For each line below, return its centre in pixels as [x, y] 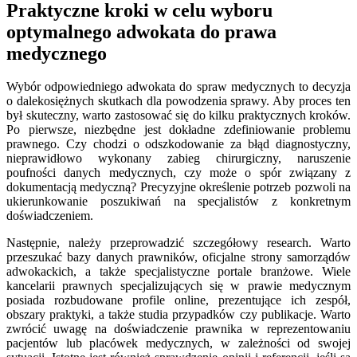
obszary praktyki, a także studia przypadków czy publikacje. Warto [178, 315]
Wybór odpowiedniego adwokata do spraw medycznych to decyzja [178, 87]
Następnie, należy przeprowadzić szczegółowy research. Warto [178, 243]
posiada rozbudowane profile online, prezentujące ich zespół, [178, 300]
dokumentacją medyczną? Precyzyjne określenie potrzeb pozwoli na [178, 187]
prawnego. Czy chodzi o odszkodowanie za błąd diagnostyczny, [178, 144]
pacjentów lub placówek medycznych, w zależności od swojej [178, 343]
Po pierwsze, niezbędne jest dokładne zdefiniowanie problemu [178, 130]
